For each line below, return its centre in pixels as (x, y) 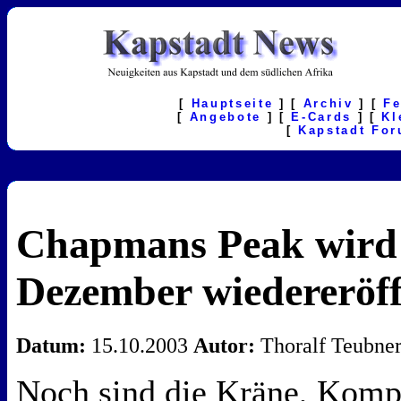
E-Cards (321, 117)
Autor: (224, 346)
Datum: (51, 346)
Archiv (328, 103)
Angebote (225, 117)
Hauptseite (232, 103)
